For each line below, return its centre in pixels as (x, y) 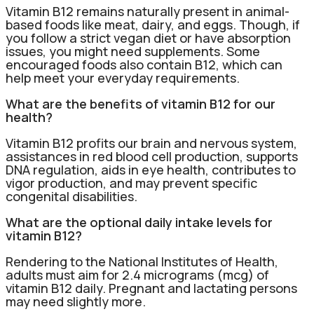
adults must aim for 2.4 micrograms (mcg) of (137, 275)
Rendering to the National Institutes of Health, (142, 262)
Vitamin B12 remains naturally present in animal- (148, 12)
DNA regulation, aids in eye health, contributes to (151, 170)
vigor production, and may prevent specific (131, 183)
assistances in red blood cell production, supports (152, 157)
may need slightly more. (76, 302)
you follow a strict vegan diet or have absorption (148, 38)
